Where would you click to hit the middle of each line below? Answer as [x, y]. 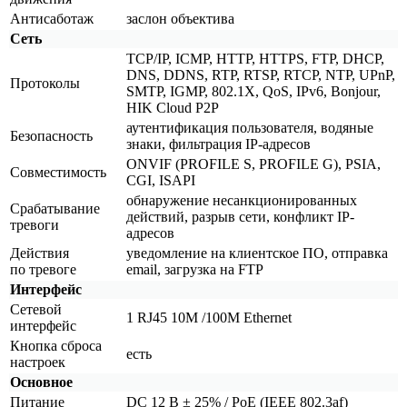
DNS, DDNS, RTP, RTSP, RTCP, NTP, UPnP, [261, 74]
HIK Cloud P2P [173, 107]
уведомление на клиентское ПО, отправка [257, 253]
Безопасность [51, 135]
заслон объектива [180, 18]
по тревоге [43, 269]
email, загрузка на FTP [195, 269]
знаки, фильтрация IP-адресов [218, 144]
